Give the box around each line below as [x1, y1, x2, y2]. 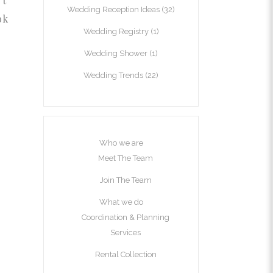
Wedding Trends [83, 71, 143, 80]
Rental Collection [94, 250, 157, 259]
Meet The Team [98, 154, 153, 163]
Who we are [99, 138, 143, 147]
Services [110, 228, 141, 237]
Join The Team [99, 175, 152, 185]
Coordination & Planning [82, 213, 169, 222]
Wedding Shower [84, 49, 147, 58]
